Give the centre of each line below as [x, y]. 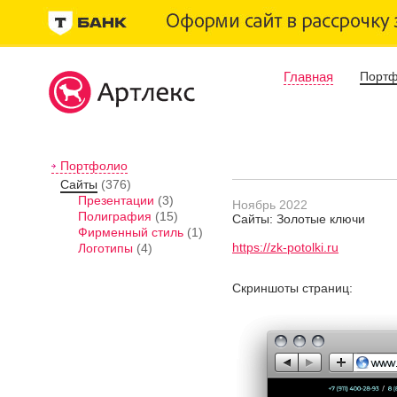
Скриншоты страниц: [292, 288]
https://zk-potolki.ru [285, 247]
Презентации [116, 200]
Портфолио [94, 166]
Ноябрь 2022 [270, 205]
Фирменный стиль [131, 232]
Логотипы [105, 248]
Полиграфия [115, 216]
